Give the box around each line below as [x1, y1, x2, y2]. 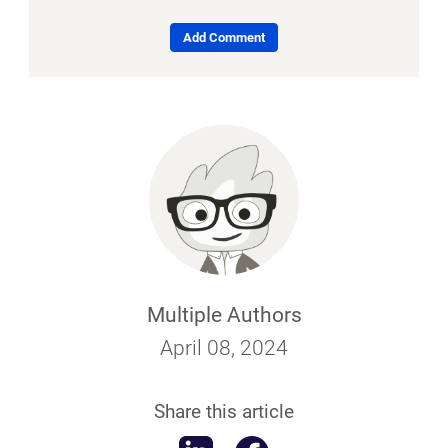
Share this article [154, 399, 294, 423]
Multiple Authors [146, 302, 302, 327]
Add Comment [183, 30, 265, 46]
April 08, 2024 [160, 335, 288, 360]
